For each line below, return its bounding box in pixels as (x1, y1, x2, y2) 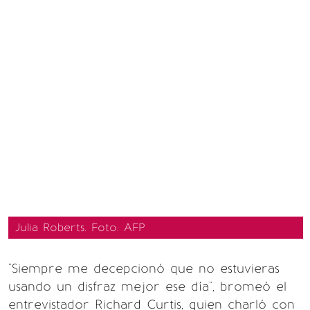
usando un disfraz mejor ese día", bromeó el (8, 279, 286, 294)
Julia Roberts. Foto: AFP (15, 221, 145, 234)
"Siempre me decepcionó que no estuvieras (8, 261, 280, 276)
